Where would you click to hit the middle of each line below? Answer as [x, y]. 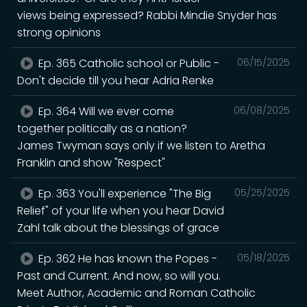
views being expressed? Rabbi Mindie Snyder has [147, 15]
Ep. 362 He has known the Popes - [127, 258]
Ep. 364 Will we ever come [105, 111]
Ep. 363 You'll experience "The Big [124, 193]
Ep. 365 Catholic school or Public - [128, 63]
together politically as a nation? [102, 128]
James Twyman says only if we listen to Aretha [141, 145]
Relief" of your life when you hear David [121, 210]
